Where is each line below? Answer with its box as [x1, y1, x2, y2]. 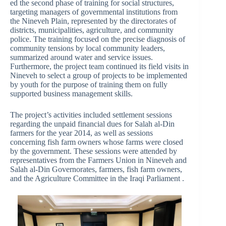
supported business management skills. [10, 89, 133, 98]
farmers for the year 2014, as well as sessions [10, 129, 153, 138]
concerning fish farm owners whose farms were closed [10, 138, 183, 147]
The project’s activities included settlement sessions [10, 110, 172, 120]
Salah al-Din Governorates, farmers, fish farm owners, [10, 165, 182, 174]
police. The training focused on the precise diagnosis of [10, 35, 185, 44]
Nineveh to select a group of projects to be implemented [10, 71, 187, 80]
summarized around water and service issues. [10, 53, 153, 62]
